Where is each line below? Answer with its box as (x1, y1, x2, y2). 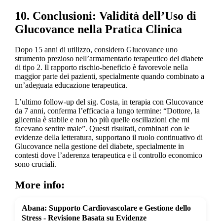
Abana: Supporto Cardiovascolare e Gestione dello (21, 204, 191, 213)
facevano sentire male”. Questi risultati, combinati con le (14, 124, 189, 133)
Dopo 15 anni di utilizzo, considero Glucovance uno (14, 45, 178, 54)
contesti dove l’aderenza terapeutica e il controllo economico (14, 151, 202, 160)
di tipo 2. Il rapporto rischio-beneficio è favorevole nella (14, 63, 188, 72)
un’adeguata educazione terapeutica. (14, 81, 127, 90)
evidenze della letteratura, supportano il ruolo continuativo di (14, 133, 203, 142)
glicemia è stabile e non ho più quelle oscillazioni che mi (14, 115, 189, 124)
